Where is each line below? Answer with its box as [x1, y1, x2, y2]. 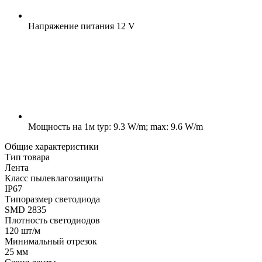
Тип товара [5, 151, 50, 162]
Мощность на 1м [28, 121, 95, 132]
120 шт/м [5, 225, 40, 236]
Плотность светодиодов [5, 215, 100, 225]
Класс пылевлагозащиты [5, 173, 104, 183]
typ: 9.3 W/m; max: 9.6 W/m [95, 121, 203, 132]
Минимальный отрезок [5, 236, 97, 246]
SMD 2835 [5, 204, 46, 215]
